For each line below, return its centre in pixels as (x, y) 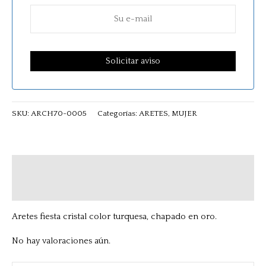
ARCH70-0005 (59, 113)
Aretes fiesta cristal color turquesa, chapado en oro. (114, 216)
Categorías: (118, 113)
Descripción (37, 167)
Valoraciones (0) (44, 189)
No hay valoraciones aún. (61, 241)
